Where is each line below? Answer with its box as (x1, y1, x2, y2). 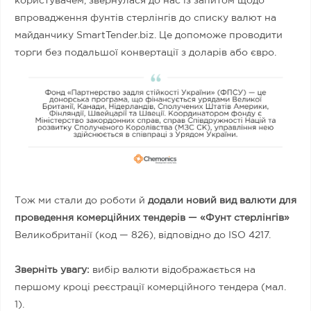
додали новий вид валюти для (148, 196, 296, 205)
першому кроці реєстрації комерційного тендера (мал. (15, 283, 286, 292)
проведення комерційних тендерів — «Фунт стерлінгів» (15, 214, 289, 223)
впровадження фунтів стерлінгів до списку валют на (15, 13, 276, 22)
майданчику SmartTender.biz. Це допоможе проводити (15, 31, 283, 40)
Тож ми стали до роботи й (15, 196, 148, 205)
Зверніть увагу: (15, 266, 92, 275)
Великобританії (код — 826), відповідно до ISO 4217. (15, 231, 274, 240)
